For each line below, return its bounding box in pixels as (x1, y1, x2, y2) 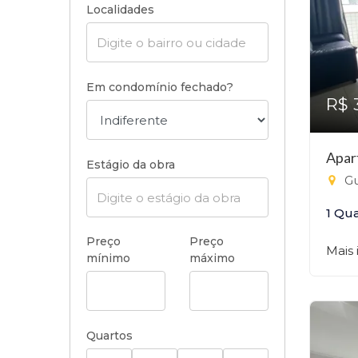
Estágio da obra (86, 157, 175, 172)
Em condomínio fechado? (86, 80, 233, 94)
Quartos (86, 328, 133, 343)
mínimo (86, 251, 130, 265)
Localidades (86, 2, 154, 17)
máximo (189, 251, 235, 265)
